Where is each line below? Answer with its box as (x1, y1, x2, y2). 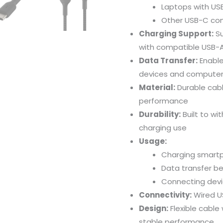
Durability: (139, 109, 181, 119)
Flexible (170, 203, 199, 214)
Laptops (161, 1, 194, 12)
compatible (156, 41, 202, 52)
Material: (139, 82, 175, 93)
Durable (177, 82, 208, 93)
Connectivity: (139, 189, 192, 200)
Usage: (139, 135, 167, 146)
